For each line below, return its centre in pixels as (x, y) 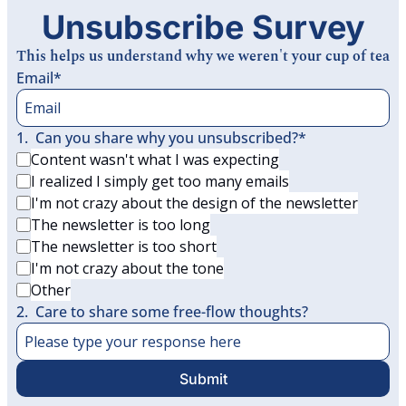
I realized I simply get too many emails (160, 181)
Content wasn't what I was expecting (155, 159)
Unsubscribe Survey (203, 27)
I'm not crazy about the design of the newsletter (194, 203)
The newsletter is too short (124, 246)
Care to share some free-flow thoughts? (172, 312)
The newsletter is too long (121, 225)
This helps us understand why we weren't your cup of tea (203, 56)
